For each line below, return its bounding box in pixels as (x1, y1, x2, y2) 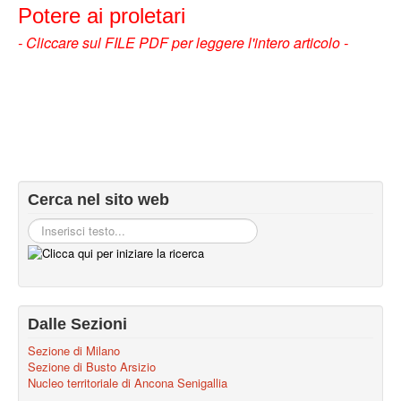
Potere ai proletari (18, 4, 185, 28)
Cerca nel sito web (28, 191, 169, 209)
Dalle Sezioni (28, 314, 127, 333)
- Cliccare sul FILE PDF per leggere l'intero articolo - (18, 32, 348, 53)
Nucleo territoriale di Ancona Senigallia (28, 373, 227, 391)
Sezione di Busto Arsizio (28, 357, 156, 375)
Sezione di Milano (28, 341, 120, 359)
